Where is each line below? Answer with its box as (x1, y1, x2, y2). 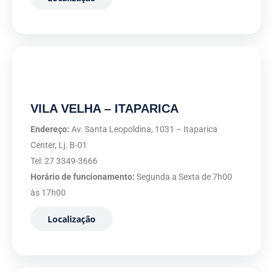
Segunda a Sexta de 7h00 (135, 172, 232, 182)
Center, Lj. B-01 (30, 140, 87, 150)
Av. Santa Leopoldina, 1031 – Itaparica (69, 124, 218, 134)
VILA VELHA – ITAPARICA (30, 102, 179, 115)
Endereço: (30, 124, 69, 134)
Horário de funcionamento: (30, 172, 135, 182)
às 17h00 (30, 188, 66, 197)
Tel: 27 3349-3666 (30, 156, 97, 166)
